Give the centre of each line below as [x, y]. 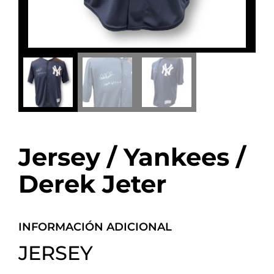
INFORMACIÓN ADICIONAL [95, 227]
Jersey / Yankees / [132, 157]
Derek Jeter [92, 184]
